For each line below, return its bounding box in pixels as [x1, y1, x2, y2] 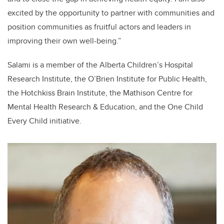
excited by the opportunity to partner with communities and [7, 7, 214, 19]
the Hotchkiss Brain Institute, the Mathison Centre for [7, 87, 192, 99]
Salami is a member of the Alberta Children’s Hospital [7, 59, 193, 71]
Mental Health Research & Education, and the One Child [7, 101, 203, 113]
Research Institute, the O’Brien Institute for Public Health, [7, 73, 207, 85]
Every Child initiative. [7, 115, 81, 127]
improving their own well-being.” [7, 35, 121, 47]
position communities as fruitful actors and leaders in [7, 21, 191, 33]
